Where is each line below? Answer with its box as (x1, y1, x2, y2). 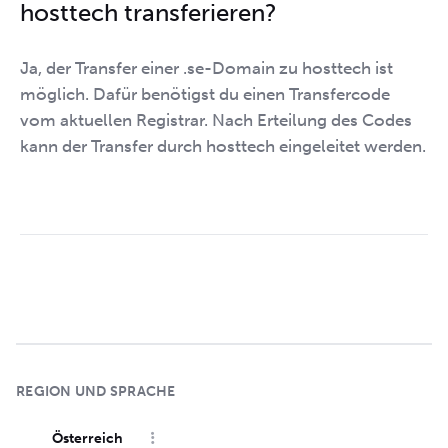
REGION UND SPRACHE (16, 382, 176, 400)
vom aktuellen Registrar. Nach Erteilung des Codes (20, 110, 412, 130)
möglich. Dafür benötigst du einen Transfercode (20, 84, 390, 104)
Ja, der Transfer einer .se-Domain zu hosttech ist (20, 58, 393, 78)
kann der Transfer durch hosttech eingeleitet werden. (20, 136, 426, 156)
